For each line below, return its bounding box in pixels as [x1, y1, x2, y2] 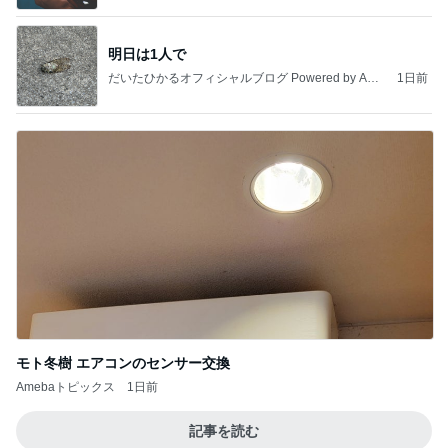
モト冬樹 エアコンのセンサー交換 [16, 355, 230, 372]
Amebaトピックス [16, 380, 115, 395]
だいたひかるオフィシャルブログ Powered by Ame [108, 70, 384, 85]
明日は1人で [108, 45, 186, 62]
